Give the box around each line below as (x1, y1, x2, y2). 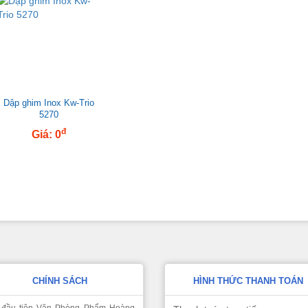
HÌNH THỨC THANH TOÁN (192, 276, 303, 286)
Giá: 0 (31, 129, 61, 140)
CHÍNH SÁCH (32, 276, 88, 286)
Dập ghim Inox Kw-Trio (3, 98, 94, 108)
